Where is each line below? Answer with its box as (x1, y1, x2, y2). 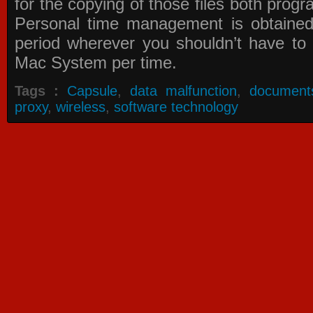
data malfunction (130, 83, 237, 99)
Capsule (67, 83, 117, 99)
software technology (114, 99, 238, 115)
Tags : (15, 83, 59, 99)
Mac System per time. (15, 53, 177, 72)
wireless (56, 99, 105, 115)
